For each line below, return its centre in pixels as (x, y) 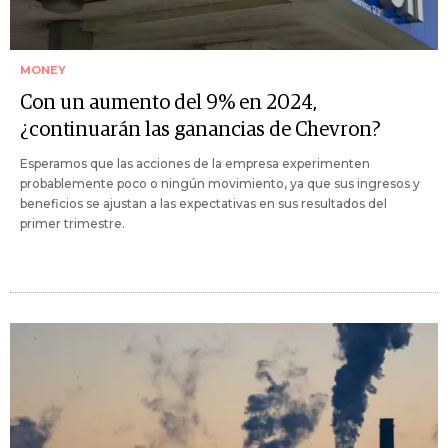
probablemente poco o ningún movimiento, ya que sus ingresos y (220, 183)
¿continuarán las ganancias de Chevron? (200, 129)
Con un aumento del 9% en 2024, (168, 102)
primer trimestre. (72, 223)
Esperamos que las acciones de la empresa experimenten (195, 163)
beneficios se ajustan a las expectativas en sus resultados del (203, 203)
